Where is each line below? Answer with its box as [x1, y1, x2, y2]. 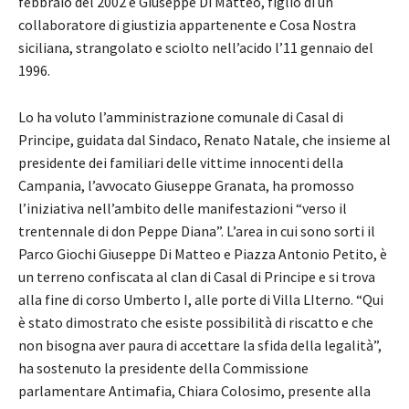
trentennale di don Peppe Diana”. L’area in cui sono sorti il [18, 221, 375, 240]
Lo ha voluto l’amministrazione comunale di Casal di [18, 107, 343, 126]
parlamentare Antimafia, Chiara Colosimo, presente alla [18, 381, 371, 400]
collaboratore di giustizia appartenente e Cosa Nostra [18, 15, 356, 34]
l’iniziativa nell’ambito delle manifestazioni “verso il [18, 198, 347, 217]
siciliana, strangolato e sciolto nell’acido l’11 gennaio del [18, 37, 373, 57]
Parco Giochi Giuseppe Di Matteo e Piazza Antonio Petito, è [18, 244, 387, 263]
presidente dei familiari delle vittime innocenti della [18, 152, 343, 172]
